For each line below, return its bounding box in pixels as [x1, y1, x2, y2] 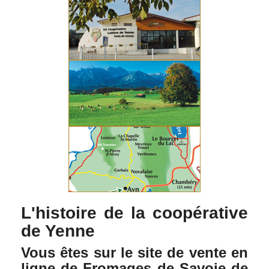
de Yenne [21, 222, 95, 240]
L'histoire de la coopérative [21, 204, 248, 222]
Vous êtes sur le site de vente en [21, 244, 248, 261]
